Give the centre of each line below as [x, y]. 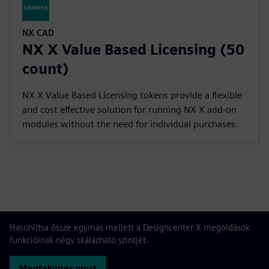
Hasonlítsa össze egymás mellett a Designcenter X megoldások [130, 227]
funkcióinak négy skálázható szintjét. [79, 240]
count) [46, 69]
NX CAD [38, 33]
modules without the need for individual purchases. [130, 124]
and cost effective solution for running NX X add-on [129, 110]
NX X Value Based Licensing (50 [133, 50]
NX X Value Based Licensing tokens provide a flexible [132, 95]
